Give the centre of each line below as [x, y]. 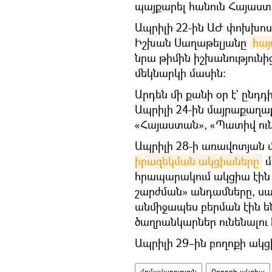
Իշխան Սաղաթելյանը [192, 43]
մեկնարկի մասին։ [180, 73]
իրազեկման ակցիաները [197, 161]
